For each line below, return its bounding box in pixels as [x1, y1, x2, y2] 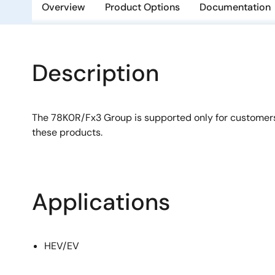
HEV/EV [44, 239, 79, 252]
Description [32, 58, 159, 88]
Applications [32, 187, 170, 217]
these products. [32, 126, 103, 139]
